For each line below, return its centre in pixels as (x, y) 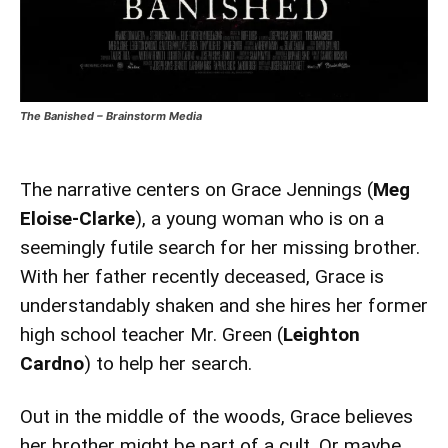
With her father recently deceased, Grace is (202, 277)
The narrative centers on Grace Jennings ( (196, 190)
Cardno (52, 364)
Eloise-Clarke (77, 219)
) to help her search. (168, 364)
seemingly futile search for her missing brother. (220, 248)
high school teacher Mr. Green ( (151, 335)
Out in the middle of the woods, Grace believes (216, 417)
